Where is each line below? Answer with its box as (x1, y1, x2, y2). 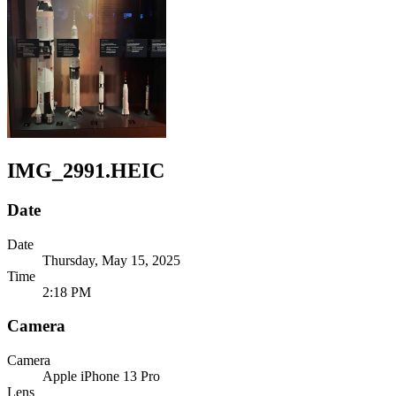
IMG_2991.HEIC (7, 158, 164, 182)
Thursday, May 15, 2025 (42, 252, 180, 268)
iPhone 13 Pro (80, 368, 160, 384)
